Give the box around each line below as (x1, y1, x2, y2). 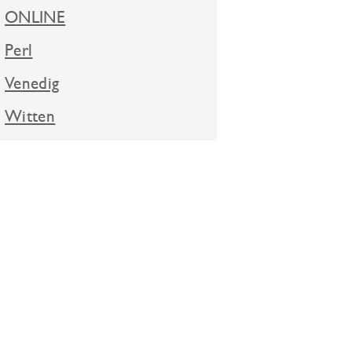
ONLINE (5, 7, 66, 27)
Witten (5, 106, 56, 126)
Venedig (5, 73, 60, 93)
